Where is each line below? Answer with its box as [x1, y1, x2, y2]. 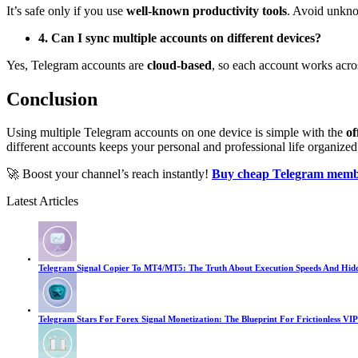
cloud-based [147, 58, 212, 72]
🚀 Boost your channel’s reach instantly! [6, 167, 212, 181]
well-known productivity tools [126, 3, 287, 18]
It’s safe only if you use [6, 3, 126, 18]
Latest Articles [6, 194, 78, 209]
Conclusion [6, 88, 97, 109]
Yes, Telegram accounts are [6, 58, 147, 72]
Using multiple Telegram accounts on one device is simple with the [6, 125, 346, 140]
